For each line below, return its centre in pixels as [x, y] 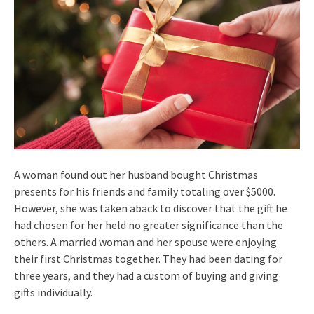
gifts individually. [53, 292]
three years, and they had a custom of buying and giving [146, 275]
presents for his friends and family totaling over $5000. [145, 191]
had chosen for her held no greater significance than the [149, 225]
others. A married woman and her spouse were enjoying [145, 241]
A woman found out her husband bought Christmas [136, 174]
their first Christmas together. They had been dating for [148, 258]
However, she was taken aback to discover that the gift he [151, 208]
